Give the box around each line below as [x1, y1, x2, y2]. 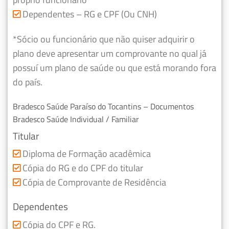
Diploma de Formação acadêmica [20, 147, 151, 161]
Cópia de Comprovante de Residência [20, 175, 166, 190]
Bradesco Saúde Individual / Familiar [13, 112, 139, 125]
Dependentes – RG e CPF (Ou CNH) [20, 7, 157, 21]
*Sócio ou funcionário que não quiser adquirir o [13, 32, 195, 46]
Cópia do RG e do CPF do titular [20, 161, 143, 175]
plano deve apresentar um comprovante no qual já [13, 46, 207, 60]
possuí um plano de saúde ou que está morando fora [13, 60, 216, 75]
